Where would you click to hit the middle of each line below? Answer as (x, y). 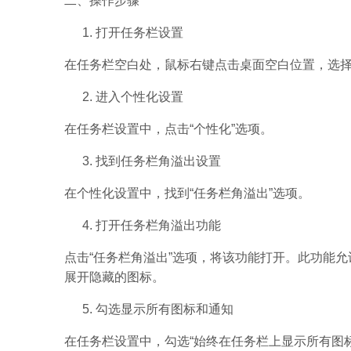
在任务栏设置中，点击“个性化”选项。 (168, 129)
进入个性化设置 (139, 97)
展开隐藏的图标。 (114, 277)
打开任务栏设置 (139, 33)
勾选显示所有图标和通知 (165, 309)
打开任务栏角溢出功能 (158, 225)
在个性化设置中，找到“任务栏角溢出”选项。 (187, 193)
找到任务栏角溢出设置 (158, 161)
